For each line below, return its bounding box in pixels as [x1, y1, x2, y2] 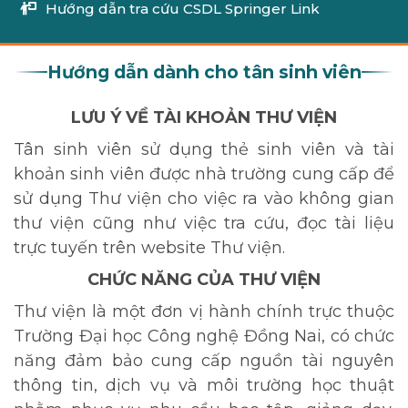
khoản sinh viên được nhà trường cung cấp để [14, 164, 394, 184]
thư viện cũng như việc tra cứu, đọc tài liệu [14, 213, 394, 233]
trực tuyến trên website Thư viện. [14, 238, 285, 258]
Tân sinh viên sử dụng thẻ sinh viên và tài [14, 139, 394, 159]
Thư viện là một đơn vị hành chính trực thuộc [14, 301, 394, 321]
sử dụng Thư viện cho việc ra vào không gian [14, 189, 394, 209]
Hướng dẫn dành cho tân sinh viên [46, 61, 362, 83]
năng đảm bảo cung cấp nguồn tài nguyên [14, 351, 394, 371]
